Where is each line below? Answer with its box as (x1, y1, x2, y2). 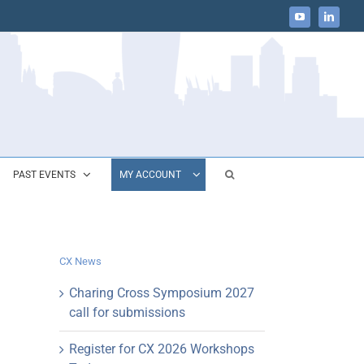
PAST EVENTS (12, 169, 76, 180)
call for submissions (69, 305, 185, 321)
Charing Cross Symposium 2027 (69, 285, 254, 301)
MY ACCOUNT (119, 169, 181, 180)
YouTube (298, 15, 335, 26)
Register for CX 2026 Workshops (69, 341, 254, 357)
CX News (59, 255, 102, 267)
